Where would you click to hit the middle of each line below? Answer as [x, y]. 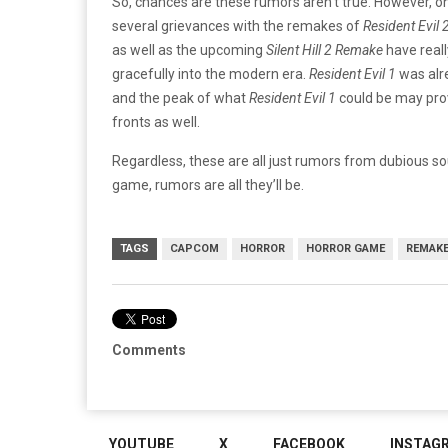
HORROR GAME [345, 248]
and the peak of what [180, 97]
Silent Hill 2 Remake [324, 49]
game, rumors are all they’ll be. [208, 184]
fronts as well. [156, 121]
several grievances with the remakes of [237, 25]
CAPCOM [194, 248]
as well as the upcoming [189, 49]
